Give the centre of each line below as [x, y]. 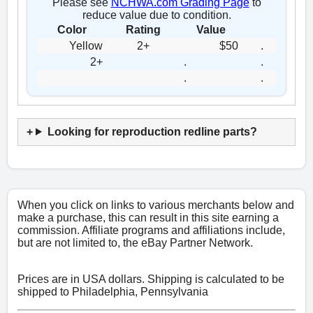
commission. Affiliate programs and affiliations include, [151, 230]
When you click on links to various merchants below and [156, 205]
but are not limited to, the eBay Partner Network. [135, 242]
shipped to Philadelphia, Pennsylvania [113, 291]
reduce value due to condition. [156, 15]
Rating [143, 29]
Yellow [86, 45]
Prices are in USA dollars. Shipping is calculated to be [151, 279]
